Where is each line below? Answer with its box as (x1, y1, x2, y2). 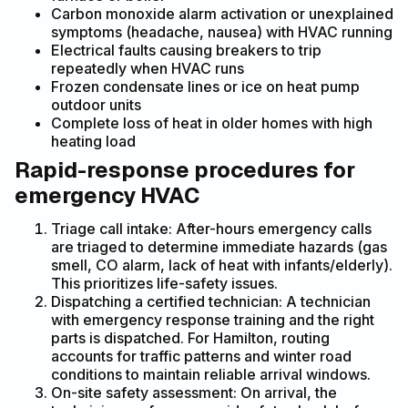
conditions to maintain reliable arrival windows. (51, 364, 371, 383)
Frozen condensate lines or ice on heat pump (51, 76, 360, 96)
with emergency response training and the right (51, 310, 374, 329)
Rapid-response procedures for (15, 155, 355, 184)
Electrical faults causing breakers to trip (51, 40, 321, 59)
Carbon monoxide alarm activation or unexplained (51, 4, 393, 23)
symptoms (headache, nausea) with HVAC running (51, 22, 393, 41)
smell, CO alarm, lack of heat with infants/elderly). (51, 255, 393, 274)
